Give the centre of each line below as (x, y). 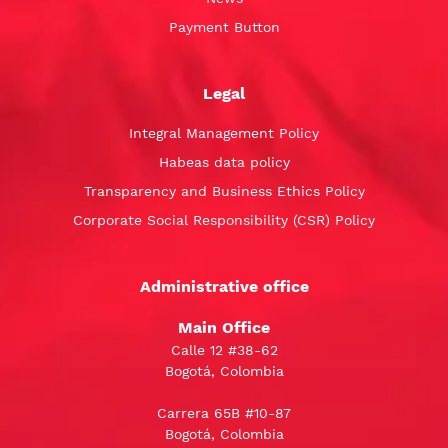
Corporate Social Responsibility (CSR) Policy (224, 219)
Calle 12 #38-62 (224, 349)
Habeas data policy (224, 161)
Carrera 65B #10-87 (224, 412)
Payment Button (224, 26)
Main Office (224, 327)
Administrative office (224, 286)
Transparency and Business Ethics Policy (224, 190)
